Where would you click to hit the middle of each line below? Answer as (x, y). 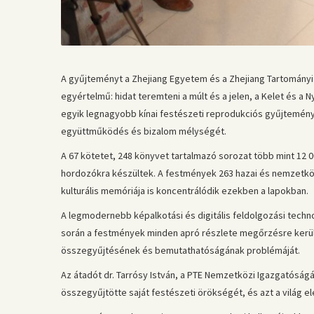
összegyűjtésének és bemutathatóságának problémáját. (180, 250)
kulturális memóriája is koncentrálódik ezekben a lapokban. (185, 191)
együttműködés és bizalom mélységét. (144, 131)
